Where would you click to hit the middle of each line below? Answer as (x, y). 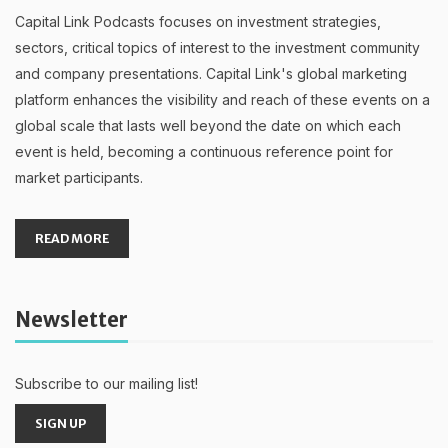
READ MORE (72, 238)
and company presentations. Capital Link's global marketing (211, 73)
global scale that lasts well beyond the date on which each (208, 125)
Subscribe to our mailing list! (106, 383)
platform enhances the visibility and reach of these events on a (222, 99)
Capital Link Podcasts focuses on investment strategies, (198, 21)
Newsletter (71, 319)
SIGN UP (60, 423)
